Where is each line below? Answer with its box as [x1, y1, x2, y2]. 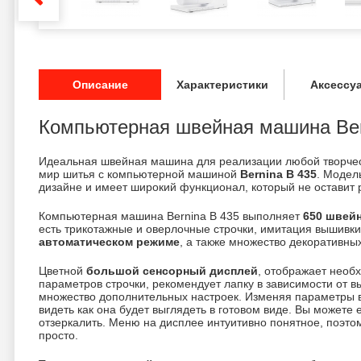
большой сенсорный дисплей [86, 264, 258, 277]
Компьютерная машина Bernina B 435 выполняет [39, 210, 303, 222]
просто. [39, 329, 78, 342]
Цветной [39, 264, 86, 277]
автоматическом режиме [39, 235, 180, 248]
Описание [72, 78, 128, 91]
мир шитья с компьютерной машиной [39, 168, 240, 180]
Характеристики [176, 78, 268, 91]
